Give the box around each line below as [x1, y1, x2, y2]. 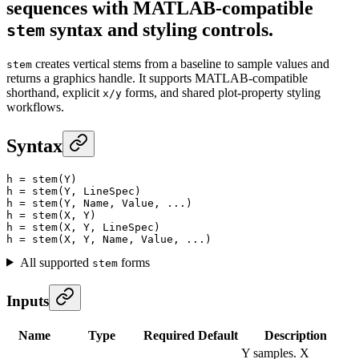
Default [198, 329, 238, 343]
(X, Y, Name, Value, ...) [58, 232, 212, 245]
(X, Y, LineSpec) [58, 220, 160, 233]
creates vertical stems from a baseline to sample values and [32, 56, 329, 71]
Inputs [6, 292, 49, 310]
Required [143, 329, 195, 343]
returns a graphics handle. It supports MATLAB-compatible [6, 71, 308, 85]
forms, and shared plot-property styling [122, 85, 321, 99]
